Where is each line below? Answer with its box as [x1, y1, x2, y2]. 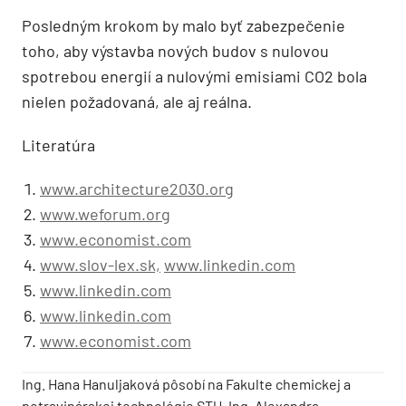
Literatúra [22, 134, 95, 155]
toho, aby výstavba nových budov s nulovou [22, 40, 329, 61]
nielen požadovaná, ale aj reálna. [22, 91, 252, 111]
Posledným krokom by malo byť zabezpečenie [22, 14, 345, 35]
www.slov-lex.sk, [40, 254, 160, 275]
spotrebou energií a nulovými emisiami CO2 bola [22, 65, 367, 86]
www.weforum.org [40, 203, 170, 224]
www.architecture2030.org [40, 178, 234, 198]
